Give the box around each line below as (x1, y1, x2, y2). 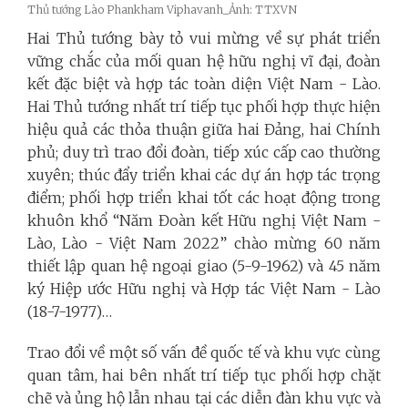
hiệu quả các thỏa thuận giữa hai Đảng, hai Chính (27, 120, 381, 139)
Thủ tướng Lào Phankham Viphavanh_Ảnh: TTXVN (27, 3, 297, 17)
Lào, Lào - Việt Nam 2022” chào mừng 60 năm (27, 234, 381, 253)
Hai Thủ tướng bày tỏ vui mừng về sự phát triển (27, 29, 381, 48)
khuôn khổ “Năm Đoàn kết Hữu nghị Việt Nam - (27, 211, 381, 230)
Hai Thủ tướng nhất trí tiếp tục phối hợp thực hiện (27, 97, 381, 117)
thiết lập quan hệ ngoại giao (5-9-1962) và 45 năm (27, 257, 381, 276)
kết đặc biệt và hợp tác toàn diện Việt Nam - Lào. (27, 75, 381, 94)
